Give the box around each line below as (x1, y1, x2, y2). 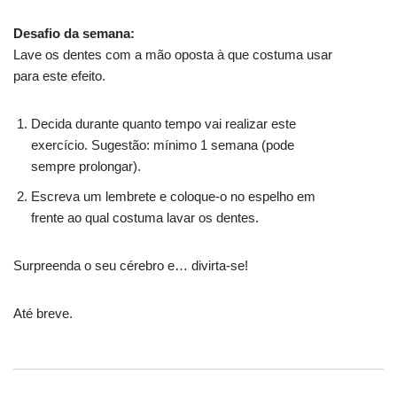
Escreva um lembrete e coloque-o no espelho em (31, 189, 315, 205)
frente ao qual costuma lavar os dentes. (31, 210, 259, 226)
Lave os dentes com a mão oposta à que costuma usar (13, 47, 332, 63)
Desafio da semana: (13, 26, 135, 42)
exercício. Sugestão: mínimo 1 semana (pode (31, 137, 294, 153)
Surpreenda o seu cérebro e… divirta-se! (13, 258, 248, 274)
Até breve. (13, 306, 73, 322)
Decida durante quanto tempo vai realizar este (31, 116, 296, 132)
